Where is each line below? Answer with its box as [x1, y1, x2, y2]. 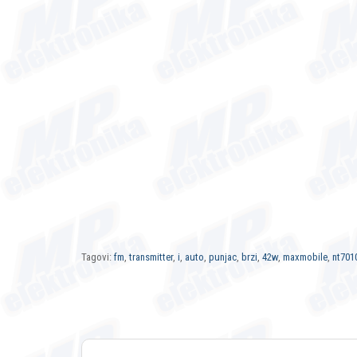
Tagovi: [81, 251, 114, 264]
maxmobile [283, 251, 328, 264]
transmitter [129, 251, 173, 264]
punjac [209, 251, 237, 264]
